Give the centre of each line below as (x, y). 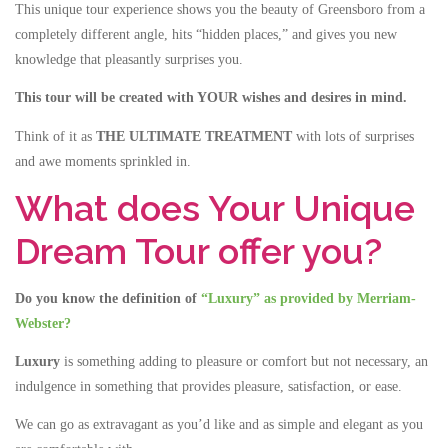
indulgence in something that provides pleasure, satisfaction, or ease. (208, 386)
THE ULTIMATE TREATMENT (194, 136)
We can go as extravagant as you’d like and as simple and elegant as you (219, 424)
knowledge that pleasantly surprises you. (129, 60)
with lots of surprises (353, 136)
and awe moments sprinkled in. (103, 161)
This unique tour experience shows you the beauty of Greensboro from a (220, 10)
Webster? (43, 323)
